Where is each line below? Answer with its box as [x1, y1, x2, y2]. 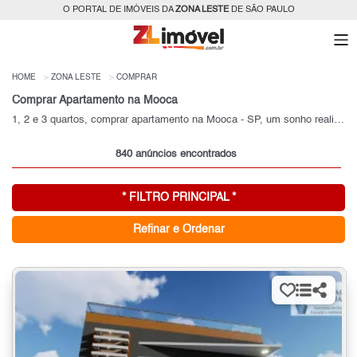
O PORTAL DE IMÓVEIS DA [62, 6, 175, 14]
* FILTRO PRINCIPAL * [121, 191, 236, 203]
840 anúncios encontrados [116, 148, 237, 159]
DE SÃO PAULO [228, 6, 295, 14]
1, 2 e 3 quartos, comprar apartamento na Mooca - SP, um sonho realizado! [334, 114, 344, 125]
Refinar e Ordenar [132, 223, 225, 235]
